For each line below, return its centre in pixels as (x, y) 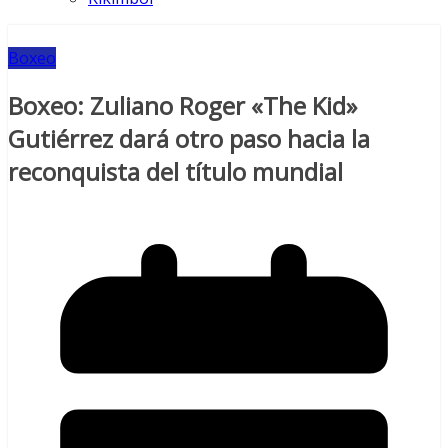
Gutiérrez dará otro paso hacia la (189, 139)
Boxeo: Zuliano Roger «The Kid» (182, 106)
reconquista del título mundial (175, 172)
